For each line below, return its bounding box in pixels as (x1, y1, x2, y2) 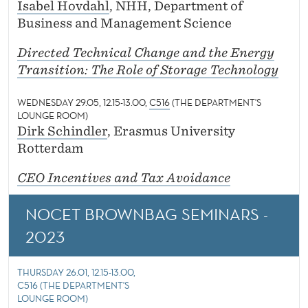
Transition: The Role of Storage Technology (17, 63, 278, 78)
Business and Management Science (17, 16, 232, 31)
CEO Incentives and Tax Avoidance (17, 170, 230, 186)
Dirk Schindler (17, 124, 107, 139)
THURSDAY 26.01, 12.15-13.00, (17, 266, 135, 279)
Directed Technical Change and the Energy (17, 45, 274, 60)
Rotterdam (17, 141, 83, 156)
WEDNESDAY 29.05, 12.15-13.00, (17, 96, 149, 109)
